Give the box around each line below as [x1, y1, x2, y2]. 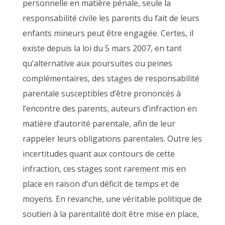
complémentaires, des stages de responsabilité [22, 73, 199, 84]
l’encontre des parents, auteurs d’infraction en [22, 103, 197, 114]
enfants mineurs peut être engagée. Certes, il [22, 28, 193, 39]
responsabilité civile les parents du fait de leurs [22, 13, 199, 24]
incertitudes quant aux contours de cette [22, 148, 175, 159]
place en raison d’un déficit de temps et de [22, 178, 179, 189]
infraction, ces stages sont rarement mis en [22, 163, 186, 174]
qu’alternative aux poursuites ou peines [22, 58, 172, 69]
